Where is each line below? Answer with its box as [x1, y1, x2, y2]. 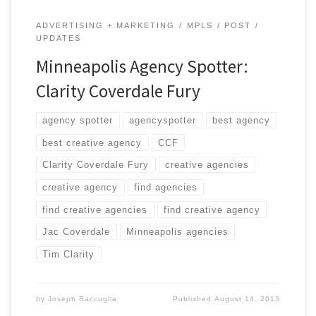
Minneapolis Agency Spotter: [35, 54, 248, 78]
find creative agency [164, 204, 261, 215]
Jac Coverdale [42, 226, 111, 238]
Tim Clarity [42, 248, 95, 260]
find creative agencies [42, 204, 148, 215]
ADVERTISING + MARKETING [35, 21, 175, 30]
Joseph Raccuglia [47, 294, 117, 303]
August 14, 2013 [214, 294, 281, 303]
